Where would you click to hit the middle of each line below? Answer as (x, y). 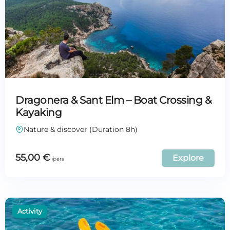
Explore (188, 158)
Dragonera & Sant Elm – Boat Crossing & (113, 100)
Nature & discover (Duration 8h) (81, 129)
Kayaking (39, 112)
